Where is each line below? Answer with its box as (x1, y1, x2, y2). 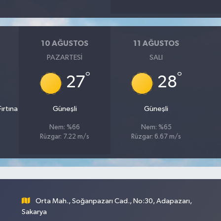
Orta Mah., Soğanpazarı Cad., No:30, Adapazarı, (36, 197, 192, 205)
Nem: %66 (49, 124, 80, 131)
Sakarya (21, 208, 47, 216)
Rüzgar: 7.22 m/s (40, 134, 90, 140)
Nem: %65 (141, 124, 172, 131)
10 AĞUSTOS (41, 39, 89, 47)
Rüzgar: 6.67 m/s (131, 134, 182, 140)
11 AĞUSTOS (133, 39, 180, 47)
